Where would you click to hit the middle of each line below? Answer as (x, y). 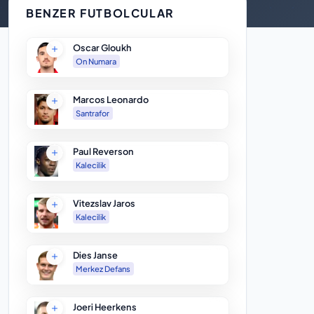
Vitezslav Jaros (104, 204)
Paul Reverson (103, 152)
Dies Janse (95, 255)
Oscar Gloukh (102, 48)
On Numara (96, 61)
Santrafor (93, 113)
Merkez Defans (103, 269)
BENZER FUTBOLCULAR (100, 13)
